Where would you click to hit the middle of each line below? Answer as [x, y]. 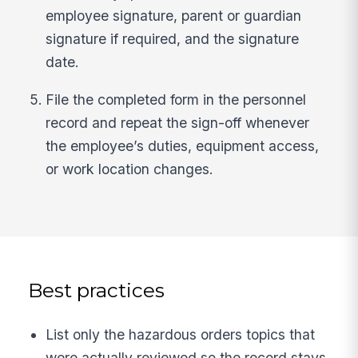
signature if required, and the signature [173, 39]
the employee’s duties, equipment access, [183, 145]
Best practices [97, 290]
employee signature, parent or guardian [174, 16]
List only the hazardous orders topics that [181, 335]
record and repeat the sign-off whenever [178, 122]
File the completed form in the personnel [176, 99]
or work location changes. [130, 169]
